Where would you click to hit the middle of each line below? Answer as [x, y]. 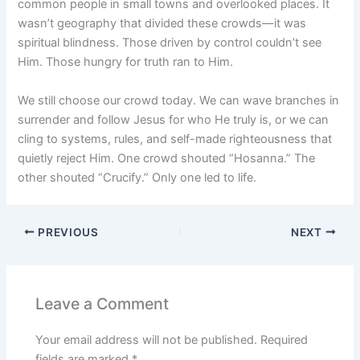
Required [284, 340]
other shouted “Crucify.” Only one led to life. [137, 177]
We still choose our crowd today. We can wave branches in [179, 100]
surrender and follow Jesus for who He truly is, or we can [174, 119]
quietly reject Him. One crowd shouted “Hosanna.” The [167, 158]
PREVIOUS [67, 232]
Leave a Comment [102, 304]
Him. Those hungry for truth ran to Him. [126, 62]
